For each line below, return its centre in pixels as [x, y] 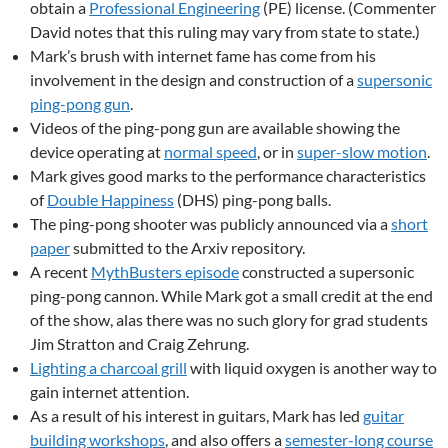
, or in [277, 151]
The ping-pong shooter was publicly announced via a [210, 223]
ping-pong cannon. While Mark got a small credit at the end [231, 295]
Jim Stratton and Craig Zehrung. [139, 343]
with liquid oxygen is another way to [312, 367]
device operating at [97, 151]
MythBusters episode [165, 271]
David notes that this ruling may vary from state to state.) [225, 31]
